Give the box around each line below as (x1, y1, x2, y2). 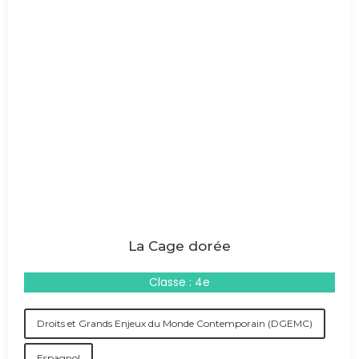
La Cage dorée (128, 238, 231, 254)
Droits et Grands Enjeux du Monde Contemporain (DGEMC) (37, 317, 313, 329)
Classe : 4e (149, 274, 210, 290)
